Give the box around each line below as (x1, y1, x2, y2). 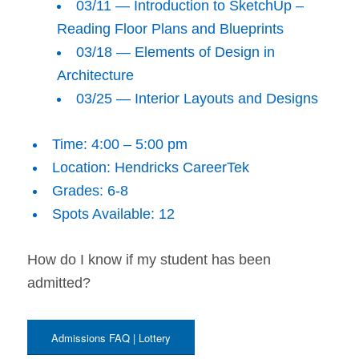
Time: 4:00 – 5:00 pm (51, 136, 188, 153)
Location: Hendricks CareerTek (51, 159, 249, 176)
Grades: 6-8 (51, 183, 128, 200)
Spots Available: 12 (51, 206, 175, 223)
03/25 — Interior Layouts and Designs (75, 91, 318, 107)
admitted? (26, 275, 91, 292)
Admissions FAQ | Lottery (50, 330, 171, 346)
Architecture (56, 67, 134, 84)
